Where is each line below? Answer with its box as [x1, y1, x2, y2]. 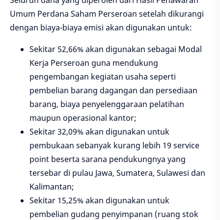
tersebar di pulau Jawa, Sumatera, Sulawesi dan [29, 167, 205, 179]
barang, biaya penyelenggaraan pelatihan [29, 99, 184, 110]
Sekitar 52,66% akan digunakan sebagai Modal [29, 44, 202, 55]
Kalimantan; [29, 181, 74, 192]
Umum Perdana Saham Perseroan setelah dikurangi [10, 8, 204, 20]
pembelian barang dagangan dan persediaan [29, 85, 197, 96]
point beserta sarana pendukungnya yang [29, 154, 186, 165]
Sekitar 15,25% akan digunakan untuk [29, 195, 169, 206]
